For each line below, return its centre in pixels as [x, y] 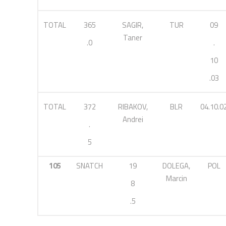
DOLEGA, [176, 166]
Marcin [176, 178]
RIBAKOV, [133, 107]
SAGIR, [133, 25]
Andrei [133, 119]
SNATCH [90, 166]
